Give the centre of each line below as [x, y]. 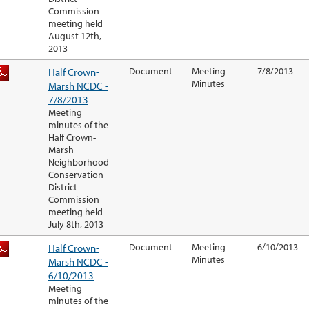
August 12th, [75, 36]
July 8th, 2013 [76, 225]
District [63, 187]
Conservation [76, 175]
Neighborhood [79, 162]
